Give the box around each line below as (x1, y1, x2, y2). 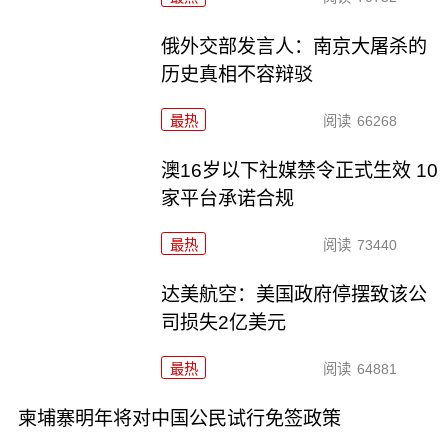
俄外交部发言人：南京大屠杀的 (161, 35, 428, 57)
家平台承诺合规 (161, 187, 295, 209)
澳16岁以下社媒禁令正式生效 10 (161, 159, 439, 181)
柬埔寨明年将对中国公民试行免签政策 (17, 407, 341, 429)
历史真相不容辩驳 (161, 63, 314, 85)
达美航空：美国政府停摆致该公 (161, 283, 428, 305)
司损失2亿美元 (161, 311, 287, 333)
